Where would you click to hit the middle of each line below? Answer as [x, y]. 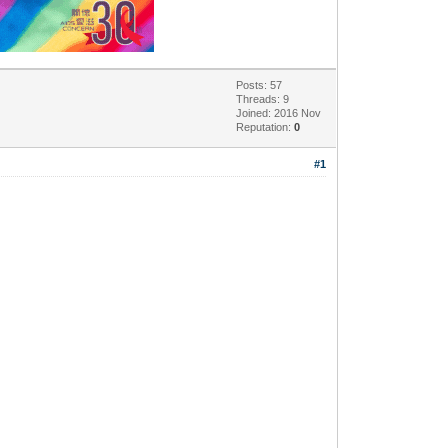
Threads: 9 [263, 98]
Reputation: [265, 126]
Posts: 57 [259, 84]
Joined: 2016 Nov [279, 112]
